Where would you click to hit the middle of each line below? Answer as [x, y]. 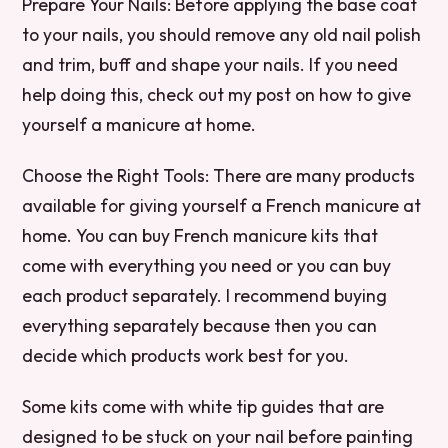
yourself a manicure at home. [139, 124]
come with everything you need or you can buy [207, 265]
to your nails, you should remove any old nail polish [222, 34]
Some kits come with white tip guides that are [203, 406]
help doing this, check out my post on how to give [217, 94]
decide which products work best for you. [186, 355]
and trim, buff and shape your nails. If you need [210, 64]
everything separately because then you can [200, 325]
